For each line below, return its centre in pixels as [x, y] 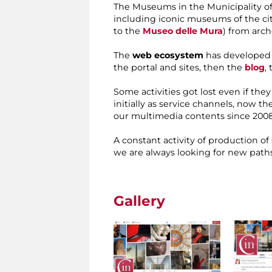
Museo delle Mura [183, 31]
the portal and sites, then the [179, 68]
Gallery [139, 201]
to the [128, 31]
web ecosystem [168, 56]
